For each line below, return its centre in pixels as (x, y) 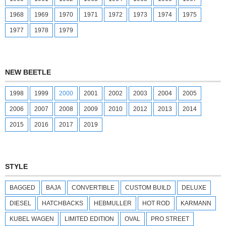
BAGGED (22, 187)
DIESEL (20, 203)
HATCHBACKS (63, 203)
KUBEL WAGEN (32, 219)
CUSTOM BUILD (148, 187)
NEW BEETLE (28, 72)
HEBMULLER (113, 203)
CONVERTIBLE (93, 187)
